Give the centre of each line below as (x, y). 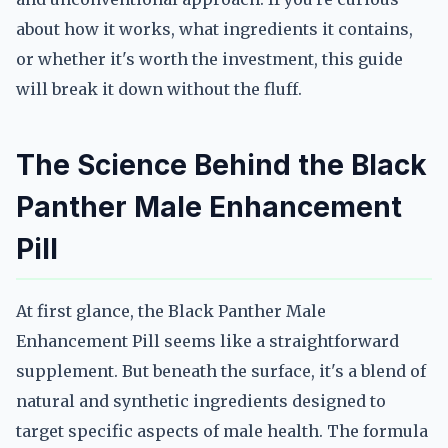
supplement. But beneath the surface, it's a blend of (221, 371)
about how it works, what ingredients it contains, (214, 29)
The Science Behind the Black (221, 165)
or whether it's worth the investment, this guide (209, 59)
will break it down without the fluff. (159, 89)
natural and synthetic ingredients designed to (201, 401)
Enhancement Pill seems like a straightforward (207, 341)
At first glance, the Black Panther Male (171, 311)
